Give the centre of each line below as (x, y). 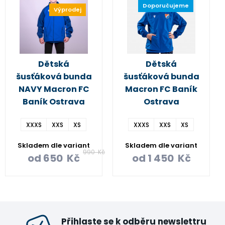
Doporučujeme (166, 5)
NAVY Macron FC (54, 89)
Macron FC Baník (161, 89)
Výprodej (68, 9)
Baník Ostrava (54, 101)
